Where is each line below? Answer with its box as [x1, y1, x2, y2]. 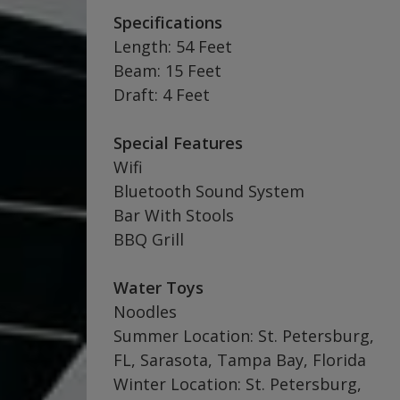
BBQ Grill [113, 229, 184, 250]
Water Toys [113, 277, 204, 298]
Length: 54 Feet [113, 36, 232, 57]
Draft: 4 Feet [113, 84, 210, 105]
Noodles [113, 301, 177, 322]
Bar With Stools [113, 204, 234, 226]
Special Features [113, 132, 243, 154]
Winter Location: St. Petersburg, [113, 373, 362, 395]
